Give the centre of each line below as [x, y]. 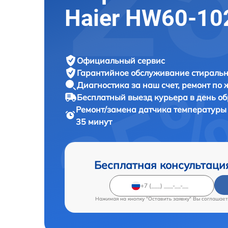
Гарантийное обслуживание [134, 73]
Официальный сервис [121, 60]
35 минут [94, 121]
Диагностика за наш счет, [129, 85]
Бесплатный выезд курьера [133, 97]
